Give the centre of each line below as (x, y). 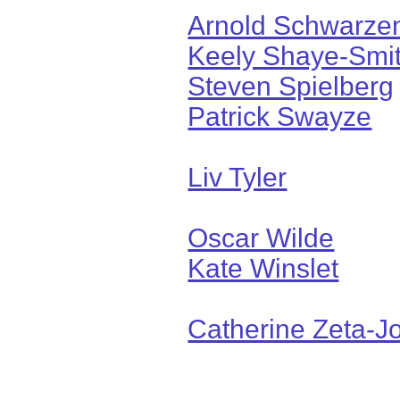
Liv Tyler (237, 177)
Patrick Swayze (280, 116)
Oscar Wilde (261, 237)
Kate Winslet (263, 268)
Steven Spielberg (291, 86)
